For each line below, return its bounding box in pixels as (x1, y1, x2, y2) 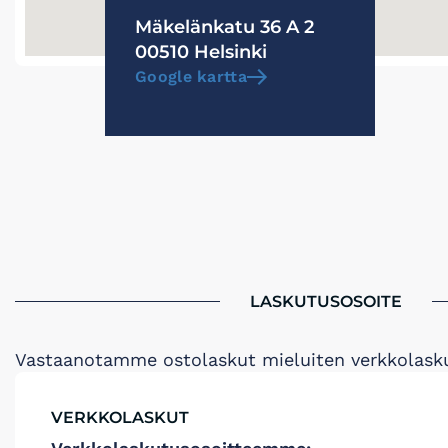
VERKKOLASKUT (51, 408, 189, 427)
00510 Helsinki (135, 41, 267, 63)
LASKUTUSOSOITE (250, 292, 402, 311)
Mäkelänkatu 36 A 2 (135, 16, 314, 38)
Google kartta (135, 67, 247, 86)
